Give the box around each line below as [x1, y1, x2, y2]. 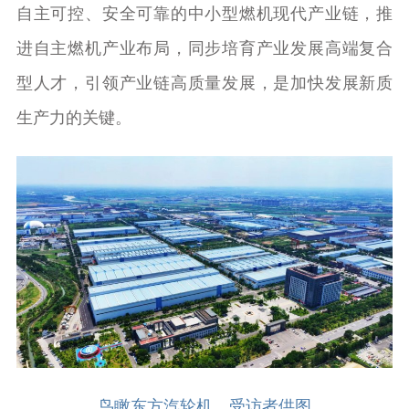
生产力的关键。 [16, 109, 131, 128]
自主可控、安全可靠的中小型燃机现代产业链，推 [16, 5, 393, 24]
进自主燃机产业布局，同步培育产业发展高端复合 [16, 39, 393, 58]
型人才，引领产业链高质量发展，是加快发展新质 [16, 74, 393, 93]
